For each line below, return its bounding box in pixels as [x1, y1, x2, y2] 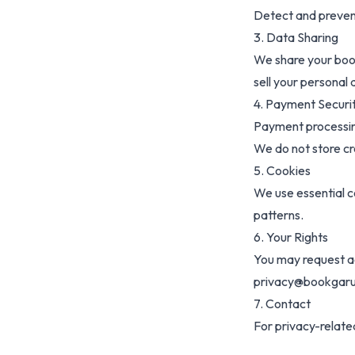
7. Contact [254, 296, 311, 311]
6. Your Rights [254, 229, 328, 245]
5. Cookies [254, 162, 311, 178]
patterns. [254, 207, 303, 223]
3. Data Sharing [254, 29, 338, 45]
